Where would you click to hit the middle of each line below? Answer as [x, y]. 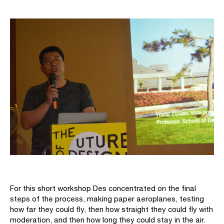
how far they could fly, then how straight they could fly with [111, 209]
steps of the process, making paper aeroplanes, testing [107, 198]
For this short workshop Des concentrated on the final [103, 188]
